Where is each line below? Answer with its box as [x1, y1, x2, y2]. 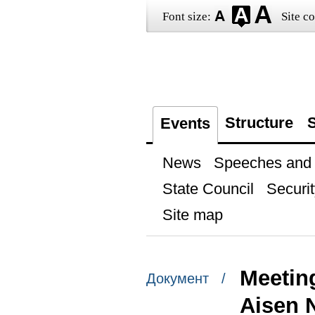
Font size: [162, 10, 211, 23]
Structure [224, 114, 293, 131]
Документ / [146, 271, 226, 287]
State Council [162, 180, 254, 198]
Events [160, 115, 210, 132]
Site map [162, 206, 223, 224]
